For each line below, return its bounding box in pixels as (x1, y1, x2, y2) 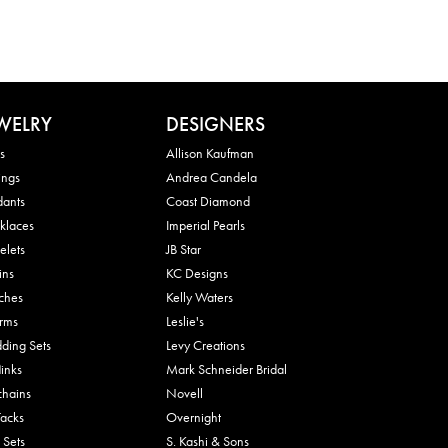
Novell (166, 383, 203, 402)
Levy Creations (166, 335, 245, 354)
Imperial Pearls (166, 215, 245, 234)
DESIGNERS (166, 110, 265, 137)
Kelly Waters (166, 287, 233, 306)
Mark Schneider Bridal (166, 359, 287, 378)
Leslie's (166, 311, 204, 330)
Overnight (166, 407, 221, 426)
